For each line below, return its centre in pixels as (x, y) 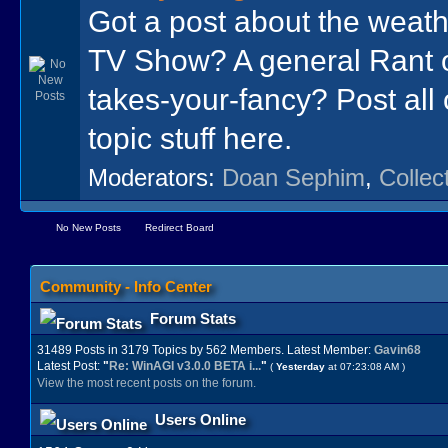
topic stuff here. (190, 138)
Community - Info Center (125, 286)
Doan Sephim (294, 177)
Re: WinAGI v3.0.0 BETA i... (184, 365)
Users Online (200, 420)
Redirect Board (178, 227)
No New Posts (87, 227)
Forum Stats (192, 318)
